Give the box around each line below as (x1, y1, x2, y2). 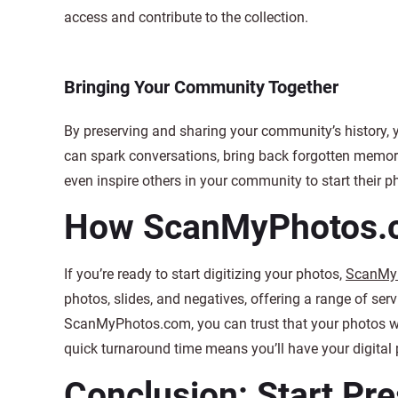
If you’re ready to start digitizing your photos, (64, 266, 346, 283)
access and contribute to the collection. (64, 9, 308, 26)
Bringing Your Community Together (64, 76, 338, 98)
